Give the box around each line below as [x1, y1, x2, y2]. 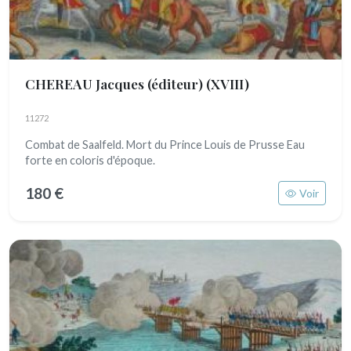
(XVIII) [206, 74, 249, 92]
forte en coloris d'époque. [25, 154, 155, 167]
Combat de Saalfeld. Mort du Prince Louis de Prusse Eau [25, 138, 305, 151]
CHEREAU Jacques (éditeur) [25, 74, 206, 92]
